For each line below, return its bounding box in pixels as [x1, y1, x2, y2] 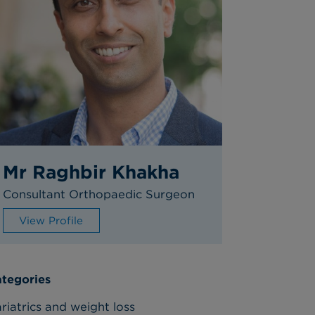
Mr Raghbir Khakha [2, 161, 179, 184]
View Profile [19, 214, 83, 227]
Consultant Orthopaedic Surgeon [2, 186, 195, 201]
